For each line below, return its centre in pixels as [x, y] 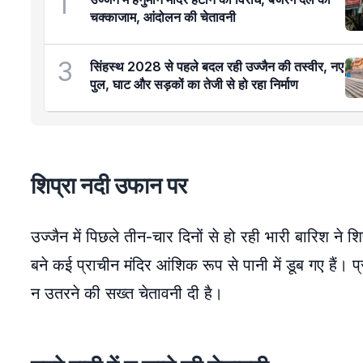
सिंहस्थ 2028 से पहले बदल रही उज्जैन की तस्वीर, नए [217, 66]
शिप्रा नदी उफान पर [109, 186]
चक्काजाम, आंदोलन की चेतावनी [163, 17]
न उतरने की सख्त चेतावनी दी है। [127, 293]
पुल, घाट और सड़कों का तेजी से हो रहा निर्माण [194, 84]
